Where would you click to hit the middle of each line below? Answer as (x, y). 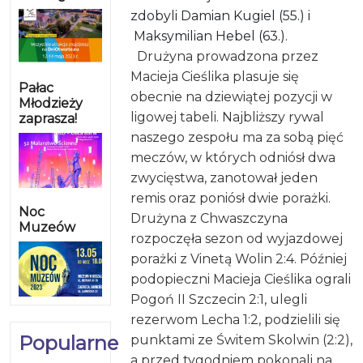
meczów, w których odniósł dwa (233, 157)
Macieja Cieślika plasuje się (215, 76)
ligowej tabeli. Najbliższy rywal (228, 117)
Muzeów (47, 227)
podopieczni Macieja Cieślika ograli (241, 279)
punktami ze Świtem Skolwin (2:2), (242, 340)
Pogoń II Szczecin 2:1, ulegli (219, 299)
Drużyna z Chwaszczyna (209, 218)
